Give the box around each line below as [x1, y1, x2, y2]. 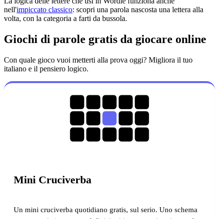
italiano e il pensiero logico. [4, 65, 88, 73]
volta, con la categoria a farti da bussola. [4, 14, 127, 23]
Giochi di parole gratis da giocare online [4, 33, 206, 46]
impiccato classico [17, 5, 72, 14]
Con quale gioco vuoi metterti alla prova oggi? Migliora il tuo [4, 56, 193, 65]
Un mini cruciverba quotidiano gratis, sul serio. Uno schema [14, 205, 197, 214]
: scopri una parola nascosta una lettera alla [72, 5, 203, 14]
